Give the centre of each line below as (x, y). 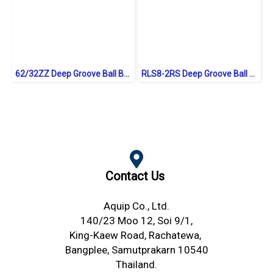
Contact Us (135, 176)
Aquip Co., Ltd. (136, 206)
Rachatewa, (176, 236)
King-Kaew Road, (109, 236)
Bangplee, (88, 250)
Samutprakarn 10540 (160, 250)
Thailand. (136, 265)
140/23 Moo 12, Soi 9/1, (136, 221)
